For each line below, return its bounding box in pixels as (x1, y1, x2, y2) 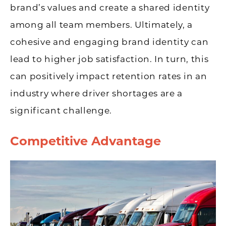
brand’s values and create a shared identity (10, 3, 210, 13)
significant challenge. (10, 105, 112, 116)
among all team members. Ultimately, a (10, 20, 193, 30)
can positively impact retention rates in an (10, 71, 207, 82)
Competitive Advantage (10, 134, 161, 149)
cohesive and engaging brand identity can (10, 37, 209, 47)
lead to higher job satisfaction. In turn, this (10, 54, 209, 65)
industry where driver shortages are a (10, 88, 183, 99)
